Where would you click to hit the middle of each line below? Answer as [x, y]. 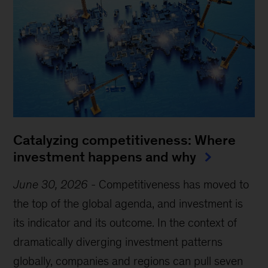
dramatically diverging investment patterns [118, 241]
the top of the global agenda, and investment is [128, 203]
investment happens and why [106, 156]
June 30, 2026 [51, 184]
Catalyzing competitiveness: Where [125, 140]
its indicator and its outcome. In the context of [125, 222]
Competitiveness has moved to [174, 184]
